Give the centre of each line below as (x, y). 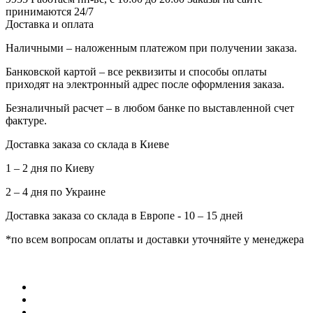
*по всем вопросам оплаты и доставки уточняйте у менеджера (155, 239)
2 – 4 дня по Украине (56, 191)
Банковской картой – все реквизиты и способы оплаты (136, 71)
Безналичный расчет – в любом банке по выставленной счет (150, 108)
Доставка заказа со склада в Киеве (87, 144)
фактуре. (26, 120)
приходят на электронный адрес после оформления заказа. (145, 84)
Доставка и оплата (50, 24)
